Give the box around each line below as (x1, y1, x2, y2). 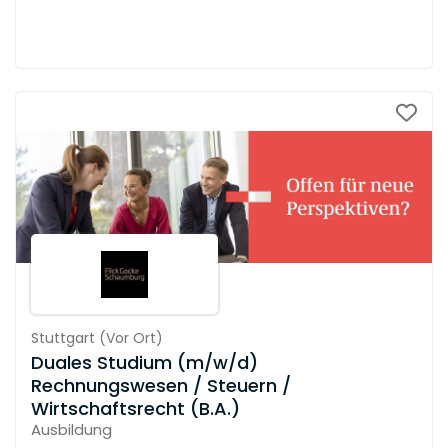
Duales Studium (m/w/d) (31, 350, 258, 376)
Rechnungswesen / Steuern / (31, 373, 291, 399)
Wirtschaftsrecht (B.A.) (31, 396, 240, 422)
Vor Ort (105, 328, 156, 349)
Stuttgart (31, 328, 95, 349)
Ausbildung (31, 419, 112, 441)
